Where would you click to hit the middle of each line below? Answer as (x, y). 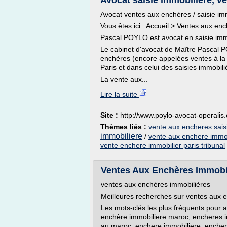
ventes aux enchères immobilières (156, 184)
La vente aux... (124, 79)
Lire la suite (120, 94)
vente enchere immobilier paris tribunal (163, 145)
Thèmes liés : (124, 127)
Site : (110, 115)
